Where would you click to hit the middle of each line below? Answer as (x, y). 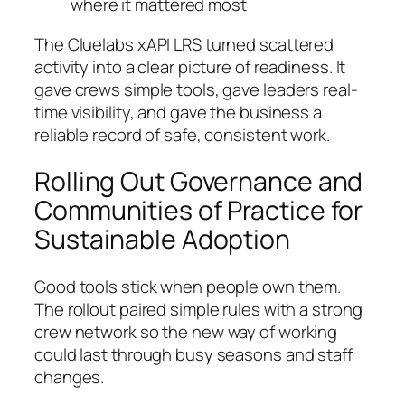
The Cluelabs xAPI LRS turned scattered (184, 44)
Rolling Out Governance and (199, 182)
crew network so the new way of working (186, 331)
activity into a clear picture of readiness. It (190, 66)
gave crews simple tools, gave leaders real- (196, 89)
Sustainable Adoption (162, 240)
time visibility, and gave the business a (178, 112)
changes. (70, 377)
